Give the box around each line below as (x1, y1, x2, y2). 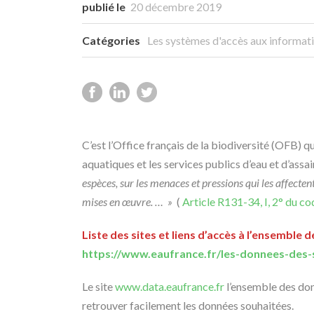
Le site (82, 280, 115, 293)
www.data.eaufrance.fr (115, 280, 224, 293)
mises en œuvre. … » (82, 195, 177, 208)
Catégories (82, 34, 142, 47)
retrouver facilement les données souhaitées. (82, 299, 294, 312)
